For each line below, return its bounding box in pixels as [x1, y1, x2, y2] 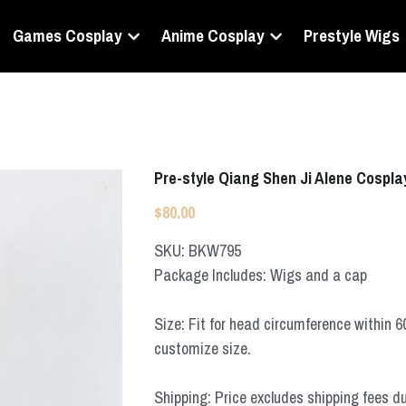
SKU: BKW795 [154, 239, 242, 262]
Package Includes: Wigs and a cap [154, 264, 368, 286]
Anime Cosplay [160, 24, 265, 47]
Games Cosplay [12, 24, 122, 47]
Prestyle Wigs [303, 24, 400, 47]
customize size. [154, 337, 252, 360]
